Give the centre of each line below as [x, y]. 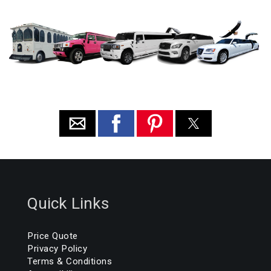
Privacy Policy [57, 248]
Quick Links [68, 203]
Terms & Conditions [70, 261]
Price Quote [53, 236]
